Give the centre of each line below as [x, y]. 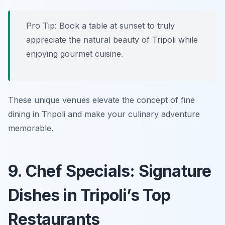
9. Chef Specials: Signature [110, 171]
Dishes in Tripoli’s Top [89, 195]
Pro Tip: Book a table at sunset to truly [100, 26]
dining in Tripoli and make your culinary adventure [104, 114]
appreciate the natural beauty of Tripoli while [112, 40]
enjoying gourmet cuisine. [75, 54]
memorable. [31, 128]
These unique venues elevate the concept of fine [101, 100]
